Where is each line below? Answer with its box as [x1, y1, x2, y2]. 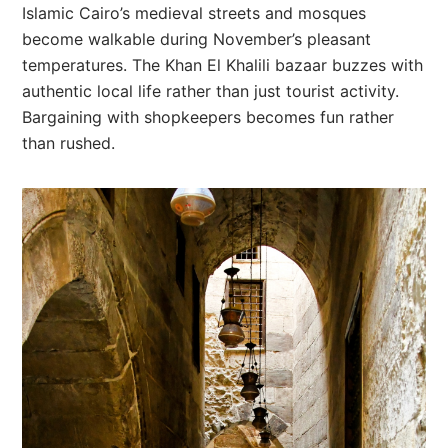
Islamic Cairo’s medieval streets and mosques [22, 2, 367, 23]
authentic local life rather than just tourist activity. [22, 80, 400, 101]
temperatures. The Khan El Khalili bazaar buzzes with [22, 54, 424, 75]
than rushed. [22, 132, 116, 153]
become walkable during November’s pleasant [22, 28, 372, 49]
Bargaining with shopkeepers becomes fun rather [22, 106, 395, 127]
